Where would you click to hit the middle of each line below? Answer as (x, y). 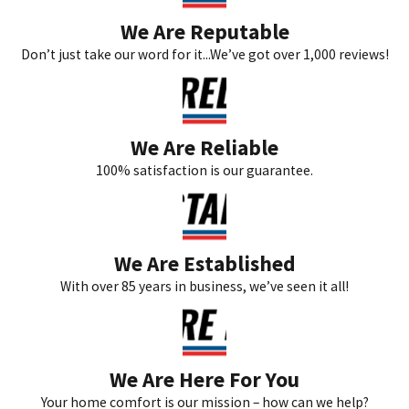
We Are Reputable (204, 31)
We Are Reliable (204, 147)
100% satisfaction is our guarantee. (204, 170)
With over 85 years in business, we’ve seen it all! (204, 286)
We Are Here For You (204, 379)
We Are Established (204, 263)
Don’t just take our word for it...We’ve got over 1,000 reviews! (204, 54)
